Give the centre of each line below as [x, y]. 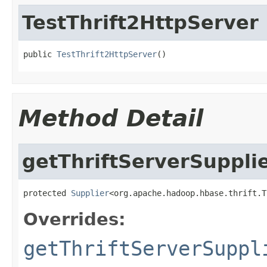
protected [47, 193]
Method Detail [111, 118]
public [40, 54]
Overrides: [74, 219]
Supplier [90, 193]
